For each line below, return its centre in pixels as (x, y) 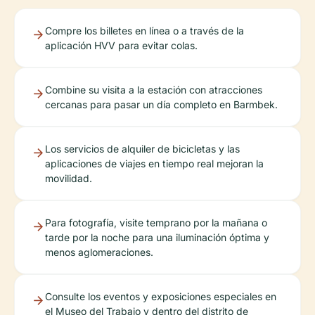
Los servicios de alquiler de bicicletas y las (142, 148)
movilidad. (69, 178)
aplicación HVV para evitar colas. (121, 45)
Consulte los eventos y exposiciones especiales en (161, 296)
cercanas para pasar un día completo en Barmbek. (161, 104)
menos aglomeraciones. (99, 252)
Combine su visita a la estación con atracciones (154, 89)
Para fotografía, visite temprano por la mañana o (156, 222)
